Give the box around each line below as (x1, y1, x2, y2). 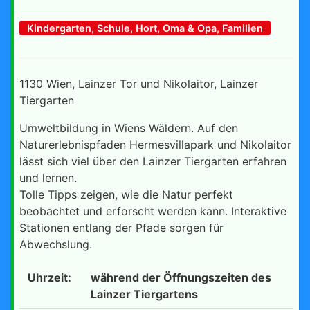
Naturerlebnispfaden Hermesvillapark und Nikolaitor (19, 137, 291, 152)
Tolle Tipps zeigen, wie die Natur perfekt (19, 187, 233, 201)
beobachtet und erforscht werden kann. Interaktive (19, 203, 286, 218)
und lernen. (19, 170, 77, 185)
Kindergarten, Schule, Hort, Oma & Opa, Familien (26, 21, 263, 34)
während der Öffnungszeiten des (91, 270, 271, 284)
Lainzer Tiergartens (91, 286, 198, 301)
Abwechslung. (19, 237, 92, 251)
